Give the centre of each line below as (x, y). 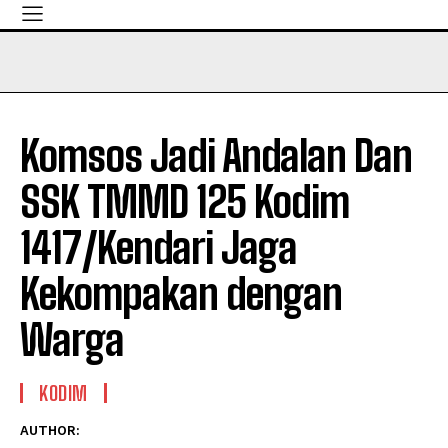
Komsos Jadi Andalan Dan (216, 156)
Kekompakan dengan (181, 294)
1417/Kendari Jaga (158, 248)
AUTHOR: (50, 430)
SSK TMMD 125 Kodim (184, 202)
